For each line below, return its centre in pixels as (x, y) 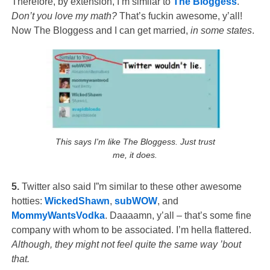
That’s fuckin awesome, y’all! (181, 16)
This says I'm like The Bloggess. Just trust (135, 141)
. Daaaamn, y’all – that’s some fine (178, 216)
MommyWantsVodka (58, 216)
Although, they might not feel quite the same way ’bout (126, 245)
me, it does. (135, 155)
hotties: (28, 201)
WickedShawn (77, 201)
